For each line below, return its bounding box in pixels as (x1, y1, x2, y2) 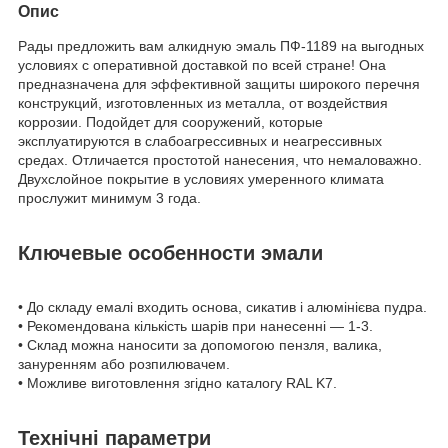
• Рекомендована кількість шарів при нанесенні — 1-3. (18, 318, 373, 335)
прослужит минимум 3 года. (18, 189, 201, 206)
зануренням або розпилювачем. (18, 356, 230, 373)
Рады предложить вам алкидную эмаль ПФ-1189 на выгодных (18, 37, 424, 54)
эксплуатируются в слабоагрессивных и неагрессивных (18, 132, 382, 149)
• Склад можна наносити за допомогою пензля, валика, (18, 337, 382, 354)
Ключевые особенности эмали (18, 241, 323, 264)
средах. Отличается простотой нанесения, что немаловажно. (18, 151, 422, 168)
